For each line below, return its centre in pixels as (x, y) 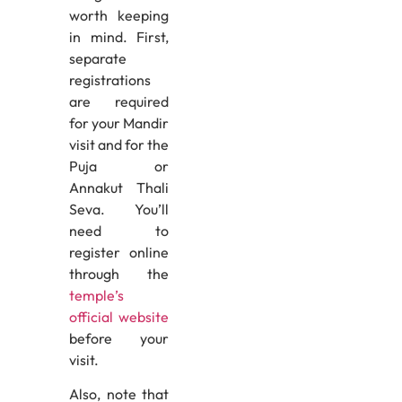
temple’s (96, 295)
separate (97, 58)
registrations (109, 79)
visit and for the (119, 144)
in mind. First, (119, 36)
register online (119, 252)
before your (119, 338)
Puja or (119, 166)
